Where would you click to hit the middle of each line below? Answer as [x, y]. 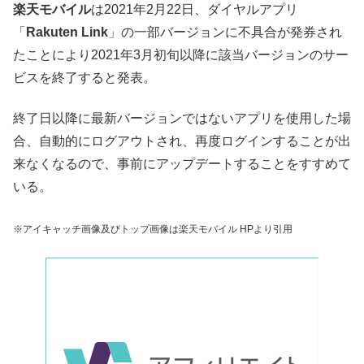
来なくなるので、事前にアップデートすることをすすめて [182, 164]
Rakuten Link [67, 32]
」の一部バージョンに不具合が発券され [225, 32]
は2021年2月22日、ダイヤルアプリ [195, 9]
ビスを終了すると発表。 [84, 77]
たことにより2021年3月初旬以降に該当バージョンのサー [181, 54]
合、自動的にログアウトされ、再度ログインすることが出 [182, 141]
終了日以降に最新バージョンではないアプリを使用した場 [182, 119]
